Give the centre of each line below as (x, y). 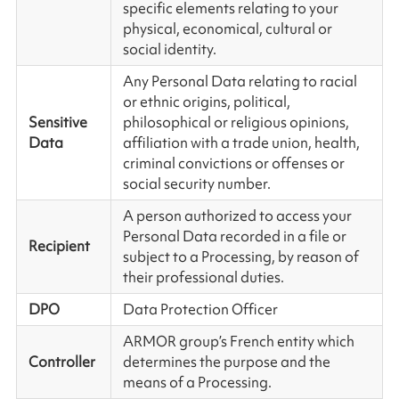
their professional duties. (206, 277)
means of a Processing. (197, 383)
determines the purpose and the (226, 362)
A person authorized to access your (237, 216)
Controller (61, 362)
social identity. (169, 49)
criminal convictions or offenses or (233, 163)
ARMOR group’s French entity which (238, 342)
